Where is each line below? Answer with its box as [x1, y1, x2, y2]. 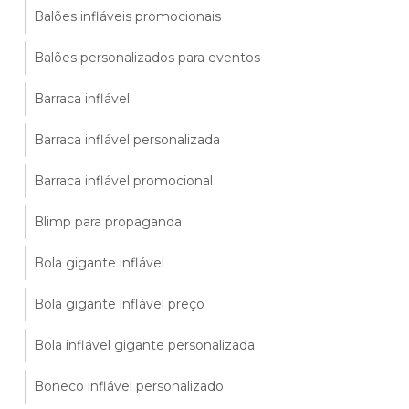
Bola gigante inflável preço [34, 296, 205, 313]
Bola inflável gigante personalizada [34, 337, 256, 354]
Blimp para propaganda [34, 214, 183, 231]
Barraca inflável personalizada [34, 131, 221, 149]
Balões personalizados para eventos [34, 49, 261, 67]
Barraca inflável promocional [34, 173, 214, 190]
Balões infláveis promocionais [34, 8, 222, 26]
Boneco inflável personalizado [34, 378, 225, 395]
